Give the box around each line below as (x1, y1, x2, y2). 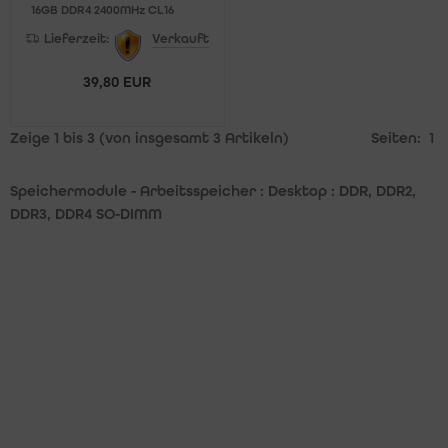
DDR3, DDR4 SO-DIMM (10, 205, 162, 224)
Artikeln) (221, 129, 289, 148)
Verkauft (151, 31, 209, 48)
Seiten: (371, 129, 429, 148)
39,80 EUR (83, 73, 152, 92)
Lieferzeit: (43, 31, 112, 48)
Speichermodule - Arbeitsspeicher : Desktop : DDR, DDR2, (10, 182, 416, 201)
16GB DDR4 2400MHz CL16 (31, 3, 174, 18)
